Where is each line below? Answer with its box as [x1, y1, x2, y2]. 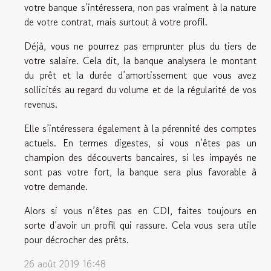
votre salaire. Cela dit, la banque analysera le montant [24, 53, 256, 68]
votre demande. [24, 178, 88, 194]
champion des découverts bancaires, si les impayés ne [24, 149, 256, 165]
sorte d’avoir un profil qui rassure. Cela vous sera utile [24, 217, 256, 232]
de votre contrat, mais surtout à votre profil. [24, 14, 207, 29]
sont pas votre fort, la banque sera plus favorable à [24, 164, 256, 179]
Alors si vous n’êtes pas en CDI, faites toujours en [24, 203, 256, 218]
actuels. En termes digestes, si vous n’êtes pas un [24, 135, 256, 150]
